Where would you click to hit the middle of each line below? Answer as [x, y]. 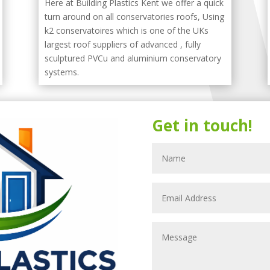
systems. [61, 72]
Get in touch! [202, 125]
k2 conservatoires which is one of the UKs [126, 30]
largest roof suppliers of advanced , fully [122, 44]
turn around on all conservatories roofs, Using [134, 16]
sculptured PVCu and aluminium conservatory [133, 58]
